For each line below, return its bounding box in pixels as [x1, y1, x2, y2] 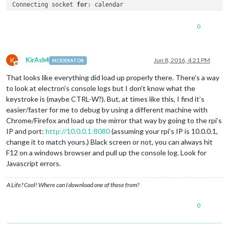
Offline [16, 63, 35, 72]
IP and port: [6, 127, 45, 136]
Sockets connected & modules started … [12, 37, 145, 45]
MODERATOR [52, 57, 84, 63]
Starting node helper [12, 10, 88, 17]
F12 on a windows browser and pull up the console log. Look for [6, 148, 207, 157]
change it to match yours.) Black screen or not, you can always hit [6, 138, 213, 147]
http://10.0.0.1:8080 [45, 127, 110, 136]
